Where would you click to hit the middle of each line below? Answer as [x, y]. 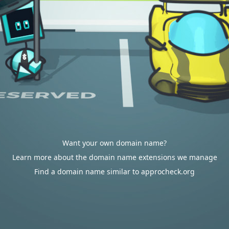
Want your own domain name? [114, 143]
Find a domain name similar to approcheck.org [114, 171]
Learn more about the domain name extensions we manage [114, 157]
